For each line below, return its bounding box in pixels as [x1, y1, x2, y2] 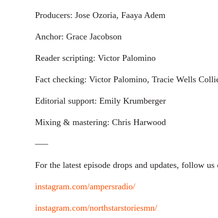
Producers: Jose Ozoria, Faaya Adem [35, 10, 165, 20]
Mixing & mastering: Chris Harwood [35, 117, 166, 127]
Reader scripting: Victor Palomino [35, 53, 158, 63]
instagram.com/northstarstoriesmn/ [35, 202, 157, 213]
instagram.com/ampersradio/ [35, 181, 135, 191]
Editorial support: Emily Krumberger [35, 95, 166, 106]
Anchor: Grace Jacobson [35, 31, 122, 41]
